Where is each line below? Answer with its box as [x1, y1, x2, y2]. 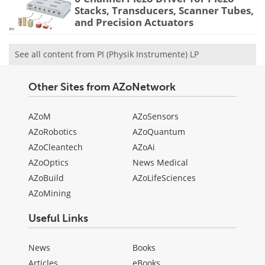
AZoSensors [132, 110, 179, 122]
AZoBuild [28, 172, 64, 183]
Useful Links [28, 211, 88, 225]
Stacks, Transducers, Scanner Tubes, [75, 4, 254, 18]
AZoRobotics [28, 125, 77, 137]
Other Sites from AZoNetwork [28, 80, 176, 93]
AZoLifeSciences [132, 172, 196, 183]
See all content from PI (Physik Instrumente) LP [15, 48, 199, 60]
